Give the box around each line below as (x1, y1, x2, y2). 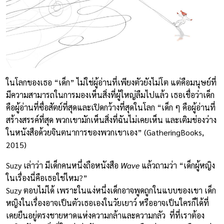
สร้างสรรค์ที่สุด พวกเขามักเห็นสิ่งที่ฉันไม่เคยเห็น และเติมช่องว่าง (6, 114, 216, 125)
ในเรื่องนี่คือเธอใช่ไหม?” (6, 172, 87, 183)
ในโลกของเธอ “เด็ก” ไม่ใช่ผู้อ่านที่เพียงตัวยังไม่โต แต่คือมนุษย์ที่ (6, 76, 216, 87)
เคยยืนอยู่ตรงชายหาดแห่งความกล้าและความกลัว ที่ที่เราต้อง (6, 209, 204, 220)
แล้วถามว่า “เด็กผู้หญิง (139, 159, 215, 170)
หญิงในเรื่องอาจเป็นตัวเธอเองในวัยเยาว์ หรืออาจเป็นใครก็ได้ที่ (6, 197, 209, 208)
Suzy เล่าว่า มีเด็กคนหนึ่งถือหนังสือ (6, 159, 120, 170)
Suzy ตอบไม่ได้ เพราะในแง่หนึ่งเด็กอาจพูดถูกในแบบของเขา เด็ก (6, 184, 216, 195)
